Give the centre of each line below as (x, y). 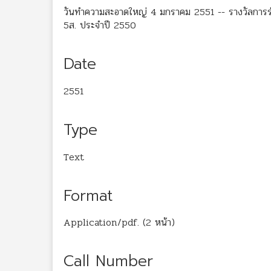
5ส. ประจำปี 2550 (100, 25)
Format (88, 196)
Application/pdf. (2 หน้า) (119, 223)
